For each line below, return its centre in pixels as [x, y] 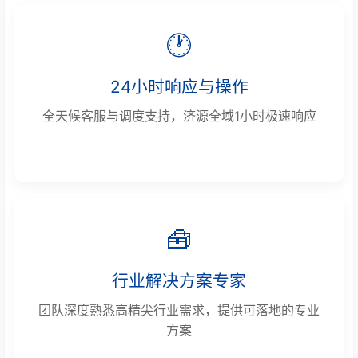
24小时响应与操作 [179, 86]
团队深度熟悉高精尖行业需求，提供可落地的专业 [179, 310]
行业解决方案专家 [179, 280]
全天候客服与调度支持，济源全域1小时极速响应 [179, 115]
